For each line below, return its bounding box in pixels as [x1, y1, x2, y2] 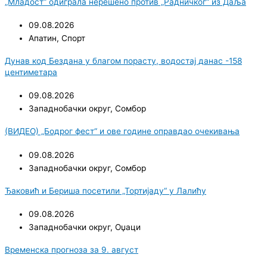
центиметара [5, 67, 57, 77]
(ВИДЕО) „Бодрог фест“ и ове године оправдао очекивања [5, 126, 240, 136]
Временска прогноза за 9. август [5, 245, 138, 255]
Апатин [29, 33, 57, 43]
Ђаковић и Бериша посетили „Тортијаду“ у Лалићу [5, 185, 206, 195]
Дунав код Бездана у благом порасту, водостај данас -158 [5, 55, 242, 66]
